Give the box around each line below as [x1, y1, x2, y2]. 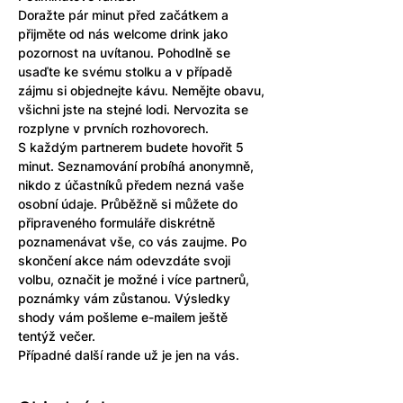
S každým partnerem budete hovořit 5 [18, 139, 247, 155]
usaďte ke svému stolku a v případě [18, 64, 236, 79]
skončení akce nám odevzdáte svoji [18, 253, 234, 268]
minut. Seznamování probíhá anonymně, [18, 158, 257, 174]
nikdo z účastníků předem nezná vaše [18, 177, 247, 193]
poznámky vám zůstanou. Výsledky [18, 291, 234, 306]
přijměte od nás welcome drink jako [18, 26, 231, 41]
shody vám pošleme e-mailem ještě [18, 309, 231, 325]
